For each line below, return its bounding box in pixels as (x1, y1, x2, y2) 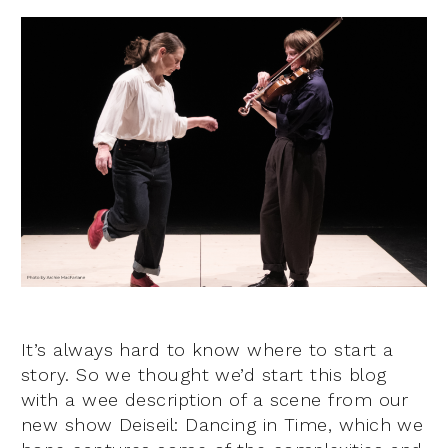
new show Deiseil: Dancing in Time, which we (21, 414, 424, 436)
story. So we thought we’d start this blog (21, 364, 387, 386)
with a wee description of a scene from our (21, 389, 409, 411)
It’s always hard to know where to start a (21, 339, 394, 361)
